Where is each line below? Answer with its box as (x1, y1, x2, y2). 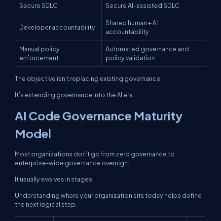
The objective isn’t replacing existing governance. (15, 74, 162, 82)
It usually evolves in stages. (15, 175, 94, 183)
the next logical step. (15, 200, 77, 208)
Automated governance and (106, 45, 189, 53)
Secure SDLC (19, 1, 58, 9)
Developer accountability (19, 23, 95, 31)
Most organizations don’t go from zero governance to (15, 150, 175, 158)
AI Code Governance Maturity (15, 108, 183, 123)
